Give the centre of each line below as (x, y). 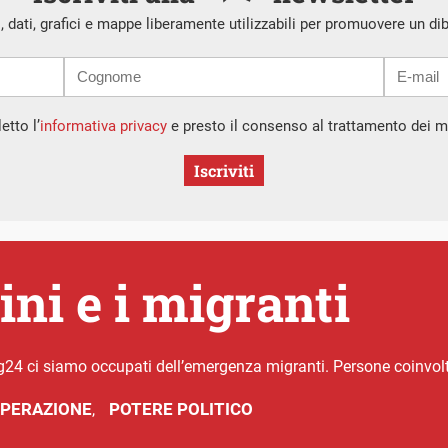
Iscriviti (224, 170)
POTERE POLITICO (181, 408)
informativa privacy (103, 125)
